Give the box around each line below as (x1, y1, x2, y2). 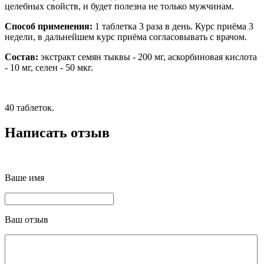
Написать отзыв (5, 125, 110, 141)
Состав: (5, 52, 38, 62)
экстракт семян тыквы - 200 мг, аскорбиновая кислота (38, 52, 257, 62)
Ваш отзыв (5, 214, 48, 225)
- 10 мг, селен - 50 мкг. (5, 62, 93, 73)
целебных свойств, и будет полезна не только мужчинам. (5, 1, 234, 12)
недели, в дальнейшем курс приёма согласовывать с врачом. (5, 32, 247, 42)
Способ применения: (5, 21, 93, 32)
